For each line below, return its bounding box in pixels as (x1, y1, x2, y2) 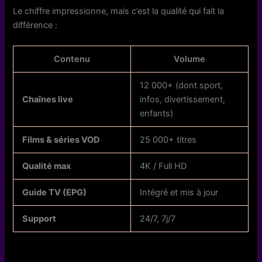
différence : (13, 19, 58, 30)
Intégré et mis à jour (140, 187, 219, 198)
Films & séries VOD (22, 135, 101, 146)
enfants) (140, 108, 174, 119)
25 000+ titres (140, 135, 197, 146)
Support (22, 213, 57, 225)
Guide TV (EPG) (22, 187, 87, 198)
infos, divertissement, (140, 94, 226, 105)
